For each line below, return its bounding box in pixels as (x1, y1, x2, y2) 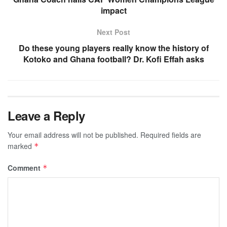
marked (8, 140, 34, 151)
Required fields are (140, 129, 201, 140)
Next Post (97, 26, 130, 37)
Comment (8, 162, 43, 173)
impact (100, 4, 127, 16)
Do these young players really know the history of (18, 42, 209, 54)
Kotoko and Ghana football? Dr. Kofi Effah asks (23, 53, 204, 65)
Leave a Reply (8, 106, 85, 124)
